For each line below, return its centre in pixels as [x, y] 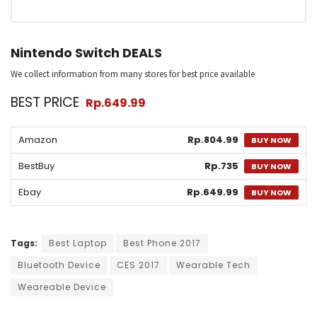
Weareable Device [62, 287]
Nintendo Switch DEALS [86, 53]
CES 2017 [138, 265]
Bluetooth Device [59, 265]
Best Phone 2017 [162, 243]
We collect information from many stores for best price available [133, 74]
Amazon [38, 140]
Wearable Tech [213, 265]
